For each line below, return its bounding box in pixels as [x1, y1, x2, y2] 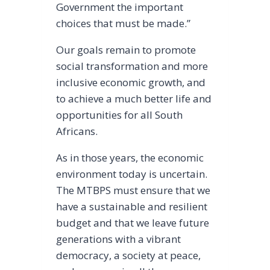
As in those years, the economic [55, 151, 204, 165]
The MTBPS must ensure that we [55, 183, 210, 198]
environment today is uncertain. [55, 167, 207, 181]
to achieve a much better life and [55, 92, 212, 106]
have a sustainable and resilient [55, 199, 207, 214]
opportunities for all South [55, 108, 183, 122]
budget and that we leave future [55, 216, 209, 230]
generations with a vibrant [55, 232, 181, 246]
